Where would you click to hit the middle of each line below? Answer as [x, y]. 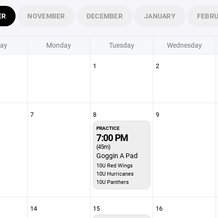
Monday [59, 45]
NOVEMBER [46, 16]
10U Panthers [112, 182]
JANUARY [160, 16]
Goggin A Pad [117, 155]
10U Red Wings [114, 165]
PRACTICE [108, 128]
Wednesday [184, 45]
